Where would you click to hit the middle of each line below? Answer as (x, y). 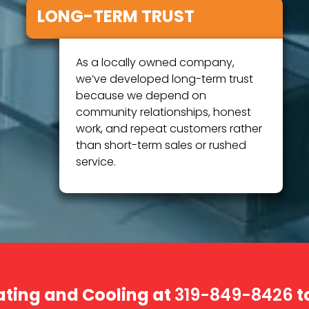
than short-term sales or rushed (161, 146)
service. (96, 162)
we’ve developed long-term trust (165, 80)
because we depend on (141, 96)
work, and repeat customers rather (169, 129)
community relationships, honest (164, 113)
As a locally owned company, (156, 63)
